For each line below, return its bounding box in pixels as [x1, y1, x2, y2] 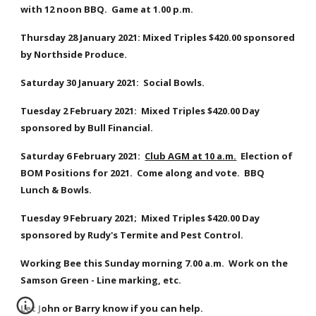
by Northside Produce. [20, 48, 130, 61]
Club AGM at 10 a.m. [145, 150, 237, 162]
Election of [236, 150, 293, 162]
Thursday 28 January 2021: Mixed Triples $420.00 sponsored [20, 31, 296, 44]
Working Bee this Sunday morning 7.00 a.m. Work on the [20, 257, 288, 269]
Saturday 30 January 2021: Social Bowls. [20, 76, 205, 89]
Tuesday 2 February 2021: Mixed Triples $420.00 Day [20, 104, 260, 117]
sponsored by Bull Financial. [20, 121, 154, 134]
